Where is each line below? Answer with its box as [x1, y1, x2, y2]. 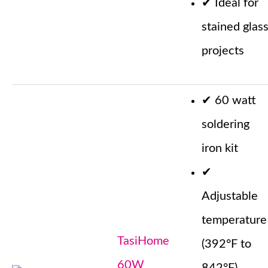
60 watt [215, 95, 256, 107]
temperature [202, 214, 267, 227]
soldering [202, 118, 249, 131]
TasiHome [117, 235, 169, 248]
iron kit [202, 142, 238, 155]
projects [202, 45, 244, 57]
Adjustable [202, 190, 258, 203]
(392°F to [202, 238, 251, 251]
